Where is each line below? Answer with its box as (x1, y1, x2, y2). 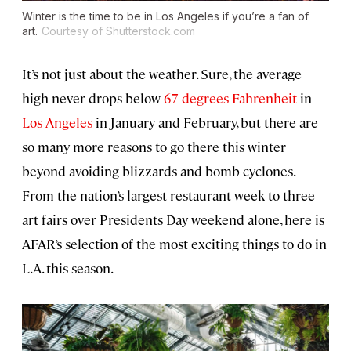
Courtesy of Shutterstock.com (42, 24, 195, 38)
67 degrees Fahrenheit (164, 89, 297, 107)
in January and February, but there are (92, 114, 318, 132)
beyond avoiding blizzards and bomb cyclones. (22, 162, 295, 180)
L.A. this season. (22, 259, 114, 277)
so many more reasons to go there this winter (22, 138, 286, 156)
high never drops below (22, 89, 164, 107)
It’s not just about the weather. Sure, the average (22, 65, 302, 83)
